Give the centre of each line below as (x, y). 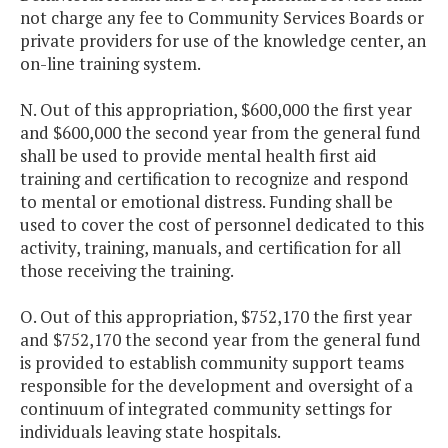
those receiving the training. (127, 271)
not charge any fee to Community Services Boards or (222, 18)
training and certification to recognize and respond (214, 179)
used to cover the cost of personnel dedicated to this (222, 225)
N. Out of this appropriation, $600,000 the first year (216, 110)
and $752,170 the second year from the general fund (220, 340)
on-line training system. (110, 64)
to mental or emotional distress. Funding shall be (206, 202)
